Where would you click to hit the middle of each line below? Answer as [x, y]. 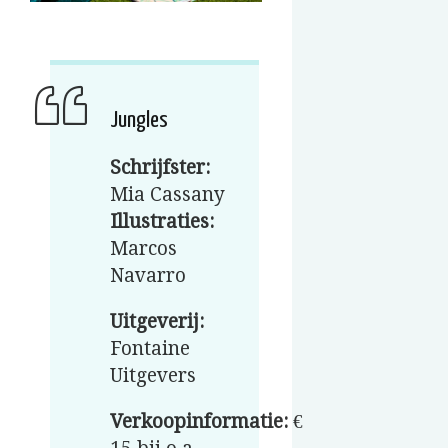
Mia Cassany [167, 195]
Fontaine [150, 349]
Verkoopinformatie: [199, 422]
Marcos [143, 249]
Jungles [139, 121]
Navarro [148, 276]
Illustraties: [162, 222]
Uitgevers [153, 376]
